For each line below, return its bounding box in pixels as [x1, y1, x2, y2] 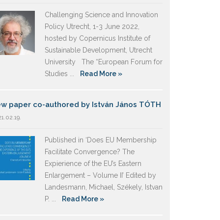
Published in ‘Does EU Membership [45, 136, 157, 144]
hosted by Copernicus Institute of [45, 34, 150, 42]
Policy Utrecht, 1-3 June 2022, [45, 23, 139, 30]
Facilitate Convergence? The [45, 148, 135, 156]
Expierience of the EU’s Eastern [45, 160, 141, 167]
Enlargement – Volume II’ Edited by [45, 171, 156, 179]
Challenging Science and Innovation [45, 11, 158, 19]
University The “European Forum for [45, 58, 163, 66]
